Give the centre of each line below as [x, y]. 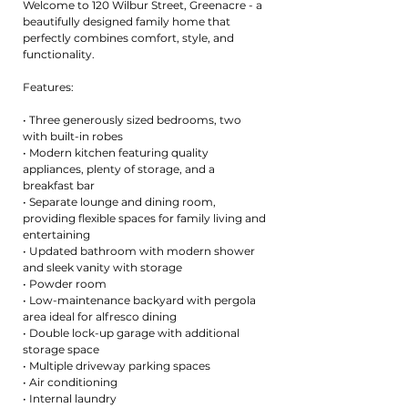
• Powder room [65, 284]
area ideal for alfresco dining [100, 316]
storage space [61, 349]
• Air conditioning [70, 382]
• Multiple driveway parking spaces [117, 366]
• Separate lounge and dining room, [119, 202]
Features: [48, 87]
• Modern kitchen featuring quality [116, 153]
